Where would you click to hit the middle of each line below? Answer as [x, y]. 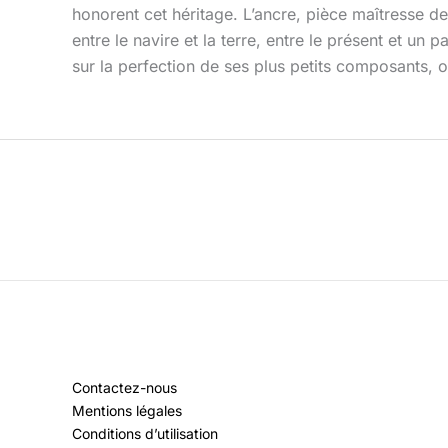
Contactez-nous [124, 388]
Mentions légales [127, 411]
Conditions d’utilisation [145, 434]
